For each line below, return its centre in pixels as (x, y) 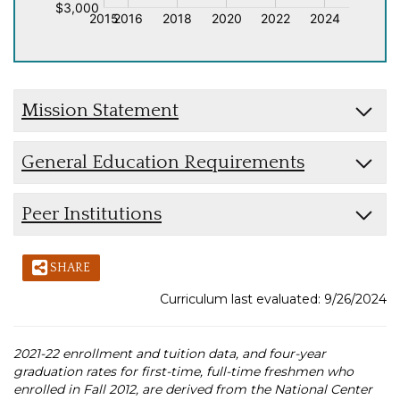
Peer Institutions (92, 213)
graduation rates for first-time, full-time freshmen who (183, 372)
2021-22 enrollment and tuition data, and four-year (170, 354)
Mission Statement (100, 110)
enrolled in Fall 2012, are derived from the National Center (193, 390)
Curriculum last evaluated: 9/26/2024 (273, 300)
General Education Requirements (163, 162)
